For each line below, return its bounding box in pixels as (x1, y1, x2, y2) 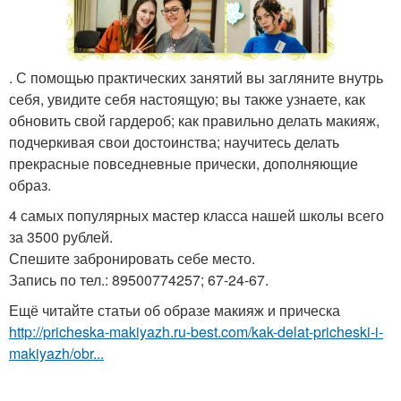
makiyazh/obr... (9, 342, 104, 363)
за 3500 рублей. (9, 226, 113, 247)
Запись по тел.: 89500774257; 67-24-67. (9, 269, 269, 290)
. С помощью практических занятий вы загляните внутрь (9, 66, 383, 88)
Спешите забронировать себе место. (9, 247, 255, 269)
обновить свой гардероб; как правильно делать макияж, (9, 109, 380, 131)
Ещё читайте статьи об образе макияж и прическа (9, 299, 340, 320)
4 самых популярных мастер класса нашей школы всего (9, 204, 384, 226)
